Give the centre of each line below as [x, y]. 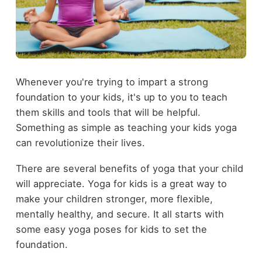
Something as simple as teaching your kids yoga [126, 127]
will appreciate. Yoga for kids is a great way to [121, 184]
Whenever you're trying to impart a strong [112, 82]
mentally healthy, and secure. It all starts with [120, 214]
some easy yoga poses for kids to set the [111, 230]
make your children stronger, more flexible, [114, 199]
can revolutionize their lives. [82, 142]
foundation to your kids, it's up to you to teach [121, 97]
